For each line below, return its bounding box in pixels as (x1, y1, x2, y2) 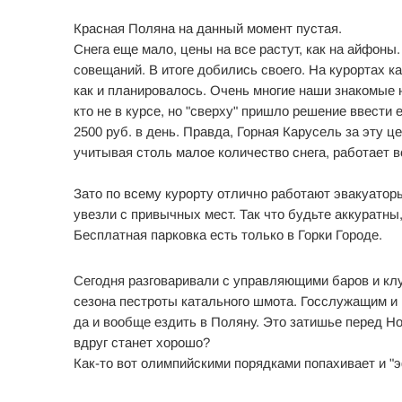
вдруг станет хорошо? (74, 335, 210, 351)
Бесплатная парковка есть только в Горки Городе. (74, 227, 382, 243)
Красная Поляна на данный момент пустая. (74, 21, 342, 37)
